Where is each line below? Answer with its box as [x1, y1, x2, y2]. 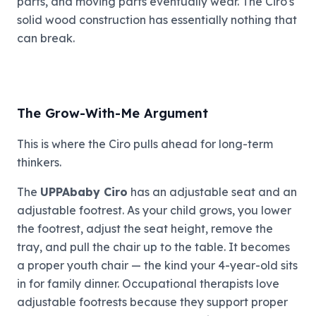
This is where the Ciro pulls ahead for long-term [17, 137, 273, 151]
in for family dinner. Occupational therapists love [17, 276, 279, 291]
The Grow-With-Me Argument [17, 105, 208, 121]
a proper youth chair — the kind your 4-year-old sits [17, 258, 298, 272]
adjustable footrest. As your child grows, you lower [17, 203, 291, 217]
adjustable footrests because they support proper [17, 295, 288, 309]
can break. [17, 31, 75, 45]
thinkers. [17, 155, 61, 169]
